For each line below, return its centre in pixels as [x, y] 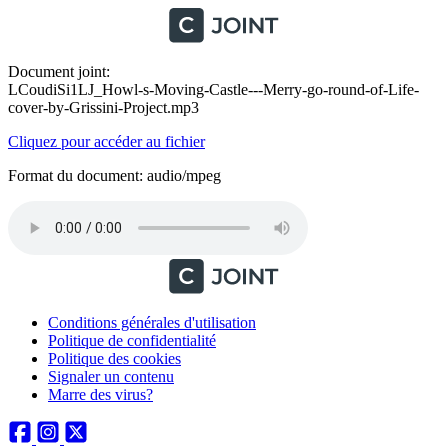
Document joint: [59, 71]
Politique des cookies [114, 358]
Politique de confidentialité [132, 340]
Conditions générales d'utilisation [152, 322]
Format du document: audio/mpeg [114, 175]
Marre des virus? [100, 394]
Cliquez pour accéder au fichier [106, 141]
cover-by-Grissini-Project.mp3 [103, 107]
